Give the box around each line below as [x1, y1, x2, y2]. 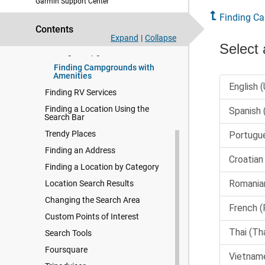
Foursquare [45, 245, 88, 254]
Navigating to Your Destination [36, 8, 148, 18]
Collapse [145, 33, 176, 43]
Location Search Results [45, 179, 134, 188]
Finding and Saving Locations [36, 31, 144, 40]
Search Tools [45, 228, 92, 238]
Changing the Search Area [45, 195, 140, 205]
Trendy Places [45, 129, 96, 138]
